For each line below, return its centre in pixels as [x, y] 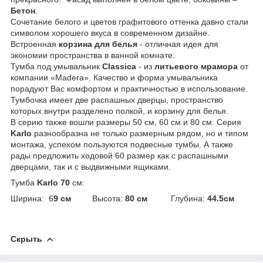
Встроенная [35, 44]
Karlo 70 [53, 182]
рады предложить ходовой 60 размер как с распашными [119, 155]
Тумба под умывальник [56, 66]
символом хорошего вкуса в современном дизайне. [110, 33]
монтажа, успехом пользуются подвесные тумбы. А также [122, 144]
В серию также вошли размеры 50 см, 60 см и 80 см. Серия [126, 122]
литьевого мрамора [195, 66]
